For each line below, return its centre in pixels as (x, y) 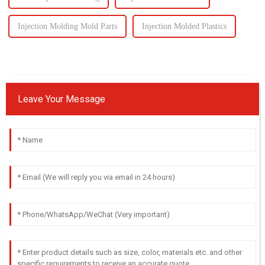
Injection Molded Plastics (184, 26)
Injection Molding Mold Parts (67, 26)
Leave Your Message (61, 99)
